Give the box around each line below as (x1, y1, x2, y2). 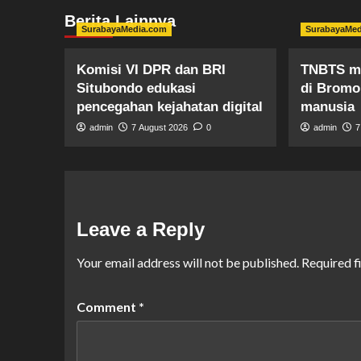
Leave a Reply (76, 218, 205, 240)
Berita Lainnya (64, 12, 176, 30)
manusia (301, 99, 355, 114)
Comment (76, 299, 139, 314)
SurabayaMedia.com (81, 24, 167, 34)
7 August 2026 (131, 122, 188, 132)
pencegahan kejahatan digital (76, 99, 263, 114)
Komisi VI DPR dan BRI (76, 62, 226, 77)
